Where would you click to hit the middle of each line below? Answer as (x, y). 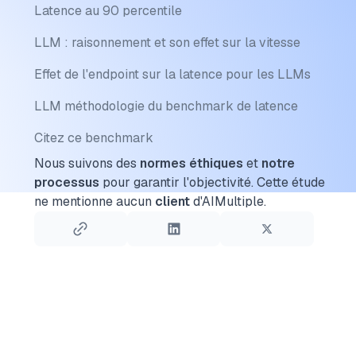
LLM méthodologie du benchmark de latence (166, 106)
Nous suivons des (87, 163)
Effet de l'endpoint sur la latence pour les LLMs (172, 74)
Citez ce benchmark (93, 138)
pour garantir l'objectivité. (176, 182)
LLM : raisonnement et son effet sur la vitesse (167, 43)
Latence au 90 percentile (108, 11)
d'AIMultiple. (228, 201)
